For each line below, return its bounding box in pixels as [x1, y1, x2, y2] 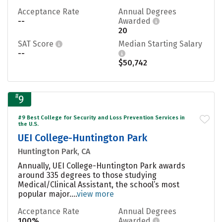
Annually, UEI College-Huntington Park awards [18, 161, 185, 170]
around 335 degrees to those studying [18, 170, 157, 180]
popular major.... [18, 189, 77, 199]
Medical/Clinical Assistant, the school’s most [18, 179, 179, 189]
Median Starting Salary [118, 39, 202, 49]
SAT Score [18, 39, 55, 49]
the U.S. [18, 120, 39, 127]
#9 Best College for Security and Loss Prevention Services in [18, 114, 185, 121]
